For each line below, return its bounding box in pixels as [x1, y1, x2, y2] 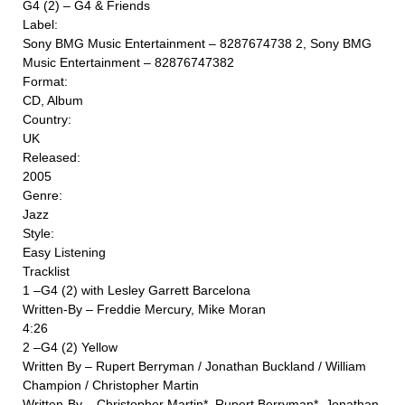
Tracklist [23, 264, 70, 279]
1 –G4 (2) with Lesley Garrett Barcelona [23, 283, 250, 298]
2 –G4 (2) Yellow [23, 340, 118, 355]
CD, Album [23, 93, 83, 108]
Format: [23, 74, 68, 89]
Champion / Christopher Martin [23, 378, 199, 393]
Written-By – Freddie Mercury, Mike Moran [23, 302, 266, 317]
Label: [23, 17, 58, 33]
